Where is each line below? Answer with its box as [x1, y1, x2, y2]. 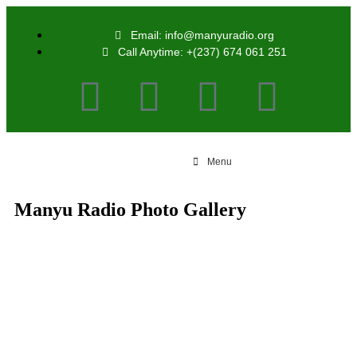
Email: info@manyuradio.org [131, 29, 274, 41]
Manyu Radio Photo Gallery [14, 199, 246, 220]
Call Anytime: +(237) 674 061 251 [118, 45, 287, 58]
